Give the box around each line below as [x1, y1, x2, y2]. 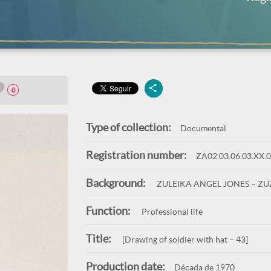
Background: [85, 177, 146, 189]
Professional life [139, 207, 203, 217]
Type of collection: [85, 121, 171, 134]
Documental [180, 123, 226, 133]
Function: [85, 204, 131, 217]
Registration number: [85, 149, 187, 162]
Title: [85, 232, 111, 245]
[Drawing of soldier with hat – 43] [120, 235, 248, 244]
